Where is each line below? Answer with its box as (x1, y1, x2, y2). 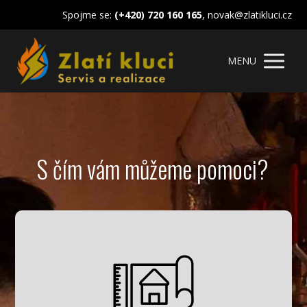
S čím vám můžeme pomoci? (37, 150, 269, 186)
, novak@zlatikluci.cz (201, 8, 292, 21)
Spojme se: (62, 8, 112, 21)
